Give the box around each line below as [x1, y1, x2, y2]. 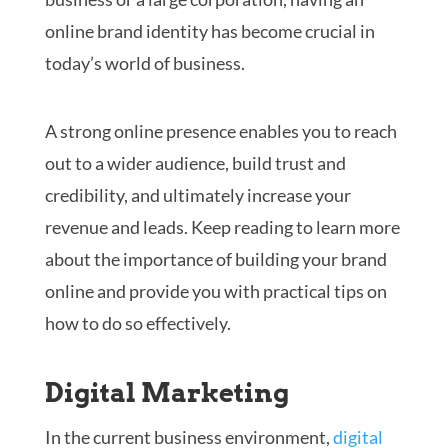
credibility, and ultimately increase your [44, 184, 351, 207]
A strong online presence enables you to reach [44, 120, 397, 143]
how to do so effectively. [44, 312, 231, 335]
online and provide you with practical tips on [44, 280, 387, 303]
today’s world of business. [44, 52, 245, 75]
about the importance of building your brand [44, 248, 387, 271]
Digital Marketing [44, 377, 289, 409]
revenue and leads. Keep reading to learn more [44, 216, 400, 239]
